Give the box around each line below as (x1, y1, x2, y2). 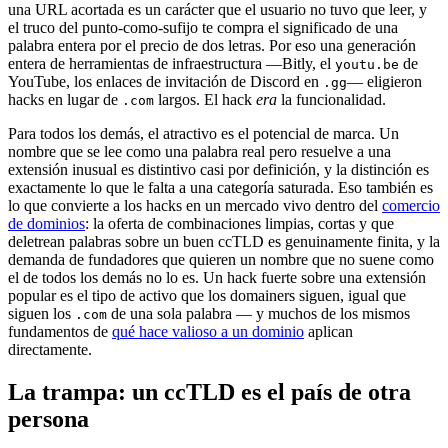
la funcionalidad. (277, 91, 386, 109)
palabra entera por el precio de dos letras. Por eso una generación (8, 37, 416, 55)
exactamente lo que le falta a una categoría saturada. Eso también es (8, 179, 433, 197)
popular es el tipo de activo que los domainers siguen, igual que (8, 287, 406, 305)
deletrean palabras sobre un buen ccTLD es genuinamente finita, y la (8, 233, 440, 251)
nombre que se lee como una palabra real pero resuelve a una (8, 143, 391, 161)
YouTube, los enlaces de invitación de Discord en (8, 73, 323, 91)
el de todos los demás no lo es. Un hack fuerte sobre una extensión (8, 269, 426, 287)
